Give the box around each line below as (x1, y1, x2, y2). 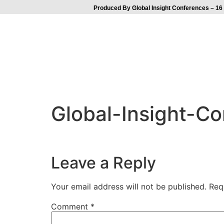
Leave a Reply (51, 152, 156, 172)
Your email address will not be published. (51, 181, 206, 191)
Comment (51, 201, 90, 211)
